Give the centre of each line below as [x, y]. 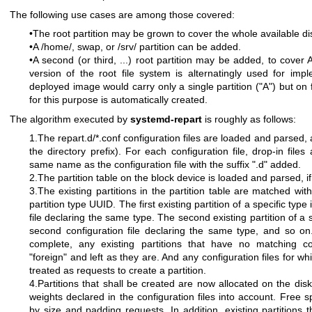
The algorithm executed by [70, 119]
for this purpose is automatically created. [118, 100]
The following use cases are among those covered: [122, 14]
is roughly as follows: [249, 119]
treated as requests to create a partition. [118, 271]
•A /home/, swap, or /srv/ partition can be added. [135, 47]
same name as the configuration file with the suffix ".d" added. [165, 165]
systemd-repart [166, 119]
